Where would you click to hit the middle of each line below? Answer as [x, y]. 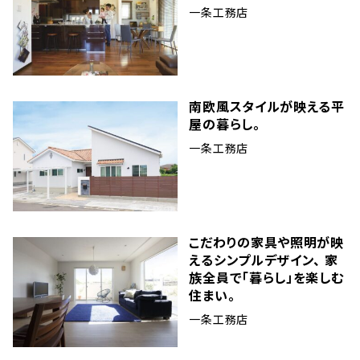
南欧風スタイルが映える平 [267, 106]
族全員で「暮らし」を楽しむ [266, 277]
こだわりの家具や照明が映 [266, 241]
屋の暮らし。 [225, 123]
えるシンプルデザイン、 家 [264, 259]
